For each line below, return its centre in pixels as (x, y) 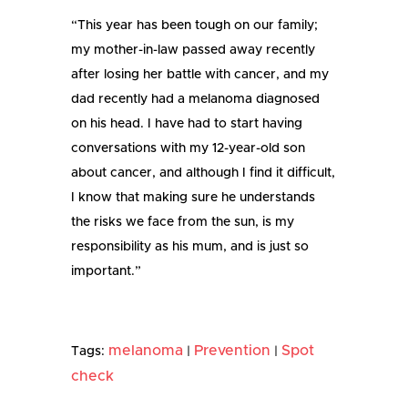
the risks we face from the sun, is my (183, 223)
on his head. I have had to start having (187, 124)
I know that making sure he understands (194, 198)
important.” (107, 272)
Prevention (233, 351)
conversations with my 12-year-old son (189, 149)
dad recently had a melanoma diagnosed (196, 100)
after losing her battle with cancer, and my (200, 75)
